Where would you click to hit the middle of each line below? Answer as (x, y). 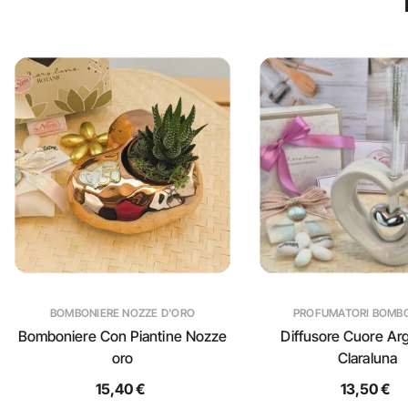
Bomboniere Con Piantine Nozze (122, 336)
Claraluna (367, 358)
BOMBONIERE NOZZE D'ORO (122, 313)
